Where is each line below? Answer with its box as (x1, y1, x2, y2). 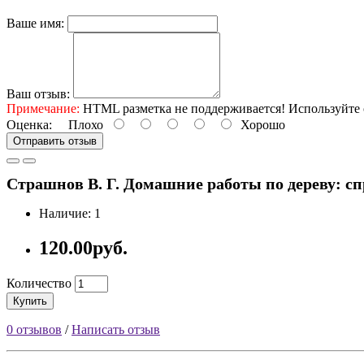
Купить (13, 295, 47, 308)
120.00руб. (39, 237, 128, 259)
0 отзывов (6, 323, 62, 337)
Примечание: (6, 101, 80, 115)
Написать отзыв (71, 323, 160, 337)
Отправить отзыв (13, 134, 97, 147)
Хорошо (234, 117, 285, 132)
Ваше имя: (6, 15, 64, 30)
